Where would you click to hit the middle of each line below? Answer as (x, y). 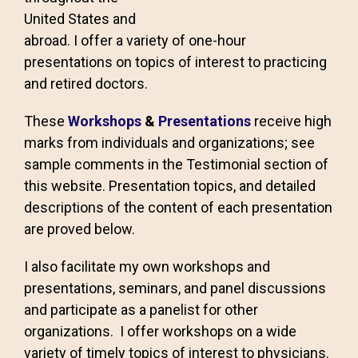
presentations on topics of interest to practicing (175, 62)
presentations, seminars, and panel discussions (175, 288)
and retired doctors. (86, 84)
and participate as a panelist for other (141, 310)
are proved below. (80, 229)
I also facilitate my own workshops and (147, 267)
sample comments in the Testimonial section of (176, 164)
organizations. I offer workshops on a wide (160, 331)
